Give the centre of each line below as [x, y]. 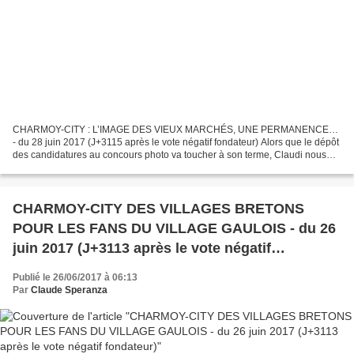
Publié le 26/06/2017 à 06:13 [75, 277]
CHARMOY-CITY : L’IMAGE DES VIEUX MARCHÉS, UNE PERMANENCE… [175, 129]
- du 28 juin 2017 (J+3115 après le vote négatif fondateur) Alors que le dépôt [176, 142]
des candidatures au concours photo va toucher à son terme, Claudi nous [169, 154]
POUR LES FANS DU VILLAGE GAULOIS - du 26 [174, 228]
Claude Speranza [69, 290]
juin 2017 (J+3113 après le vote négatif [142, 248]
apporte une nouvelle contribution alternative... [112, 167]
